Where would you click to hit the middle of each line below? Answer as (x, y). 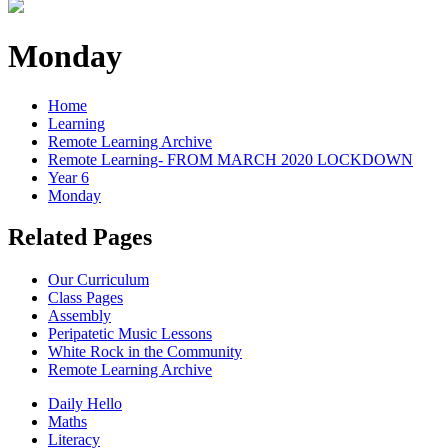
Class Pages (85, 298)
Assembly (79, 316)
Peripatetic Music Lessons (130, 334)
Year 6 (68, 177)
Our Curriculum (98, 280)
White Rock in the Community (145, 352)
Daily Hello (85, 404)
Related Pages (80, 237)
